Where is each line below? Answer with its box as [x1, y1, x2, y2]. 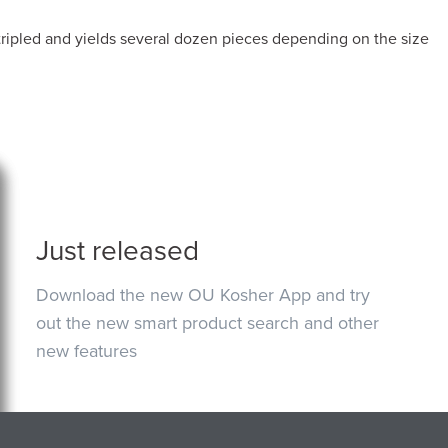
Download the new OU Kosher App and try [36, 283, 371, 306]
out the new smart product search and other [36, 311, 380, 334]
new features [36, 339, 138, 362]
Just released [36, 233, 200, 268]
